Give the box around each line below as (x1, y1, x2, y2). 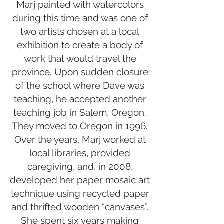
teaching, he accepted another (13, 93, 146, 104)
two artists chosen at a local (20, 26, 139, 37)
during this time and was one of (12, 12, 148, 23)
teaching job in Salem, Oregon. (13, 107, 146, 118)
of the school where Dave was (15, 80, 144, 91)
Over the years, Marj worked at (14, 134, 146, 145)
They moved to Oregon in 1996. (12, 120, 148, 131)
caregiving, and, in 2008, (27, 161, 133, 172)
